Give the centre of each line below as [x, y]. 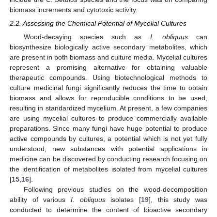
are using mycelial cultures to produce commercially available [108, 118]
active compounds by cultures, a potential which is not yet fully [108, 139]
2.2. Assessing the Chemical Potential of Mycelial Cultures [98, 23]
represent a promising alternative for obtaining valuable [108, 68]
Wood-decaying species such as [87, 37]
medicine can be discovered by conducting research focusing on [108, 159]
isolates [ [123, 200]
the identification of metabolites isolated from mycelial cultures [108, 169]
